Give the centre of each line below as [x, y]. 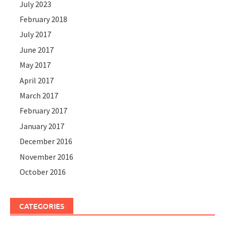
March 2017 [39, 96]
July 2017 [36, 34]
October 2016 [43, 172]
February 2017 [44, 111]
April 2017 [37, 80]
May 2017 [35, 65]
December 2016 [46, 141]
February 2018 [44, 19]
